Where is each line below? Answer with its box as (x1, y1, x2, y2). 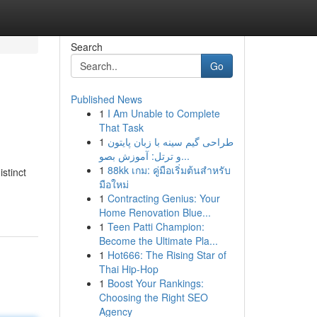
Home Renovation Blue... (98, 205, 211, 219)
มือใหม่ (98, 177, 129, 191)
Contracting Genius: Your (107, 191, 220, 205)
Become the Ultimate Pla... (98, 234, 218, 248)
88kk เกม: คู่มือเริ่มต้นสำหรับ (107, 163, 231, 177)
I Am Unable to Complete (107, 106, 220, 120)
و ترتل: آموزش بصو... (180, 149, 190, 163)
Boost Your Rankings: (107, 276, 204, 290)
